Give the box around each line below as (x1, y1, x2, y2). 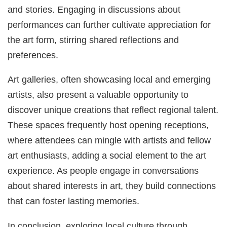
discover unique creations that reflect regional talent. (8, 104, 219, 116)
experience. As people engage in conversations (8, 165, 199, 176)
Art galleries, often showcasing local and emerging (8, 74, 211, 85)
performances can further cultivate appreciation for (8, 19, 211, 30)
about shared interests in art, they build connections (8, 180, 216, 192)
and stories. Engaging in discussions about (8, 4, 181, 15)
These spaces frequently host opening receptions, (8, 120, 209, 131)
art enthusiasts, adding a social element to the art (8, 150, 207, 161)
